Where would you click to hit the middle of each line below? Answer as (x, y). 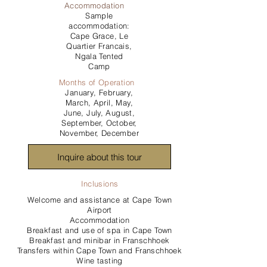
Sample (99, 15)
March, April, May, (99, 103)
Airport (100, 210)
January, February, (99, 92)
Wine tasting (100, 260)
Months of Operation (97, 82)
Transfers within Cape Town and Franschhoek (100, 250)
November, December (99, 133)
